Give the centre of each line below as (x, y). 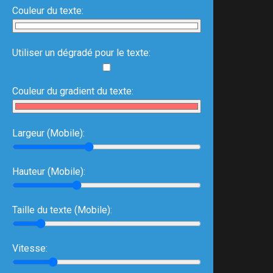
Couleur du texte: (48, 11)
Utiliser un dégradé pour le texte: (81, 53)
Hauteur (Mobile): (49, 172)
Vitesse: (30, 248)
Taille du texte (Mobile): (62, 210)
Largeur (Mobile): (48, 133)
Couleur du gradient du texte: (73, 91)
